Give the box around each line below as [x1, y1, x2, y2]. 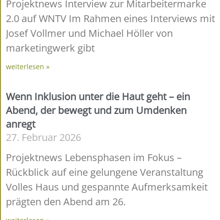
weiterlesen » [6, 61, 50, 71]
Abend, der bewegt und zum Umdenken [6, 103, 187, 117]
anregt [6, 117, 35, 131]
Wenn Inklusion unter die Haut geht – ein [6, 89, 190, 103]
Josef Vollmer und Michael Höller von [6, 26, 173, 40]
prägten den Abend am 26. [6, 194, 126, 208]
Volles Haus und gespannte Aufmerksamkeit [6, 180, 208, 193]
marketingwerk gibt [6, 41, 95, 55]
